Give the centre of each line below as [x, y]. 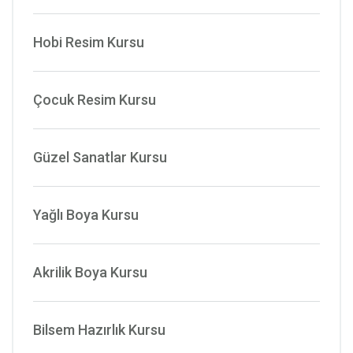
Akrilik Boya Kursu [90, 272]
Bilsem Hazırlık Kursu [99, 329]
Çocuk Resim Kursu [95, 99]
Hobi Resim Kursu [89, 42]
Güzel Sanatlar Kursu [100, 157]
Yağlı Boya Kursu [86, 214]
